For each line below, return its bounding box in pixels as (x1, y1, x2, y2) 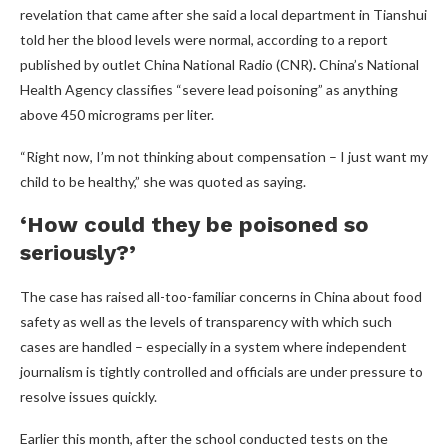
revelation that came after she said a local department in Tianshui (20, 5, 427, 23)
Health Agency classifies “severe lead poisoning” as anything (20, 80, 398, 98)
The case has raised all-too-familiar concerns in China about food (20, 287, 422, 305)
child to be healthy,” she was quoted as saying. (20, 172, 306, 190)
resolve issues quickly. (20, 387, 157, 405)
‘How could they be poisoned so (20, 211, 369, 237)
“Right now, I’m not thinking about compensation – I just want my (20, 147, 428, 165)
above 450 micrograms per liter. (20, 105, 214, 123)
